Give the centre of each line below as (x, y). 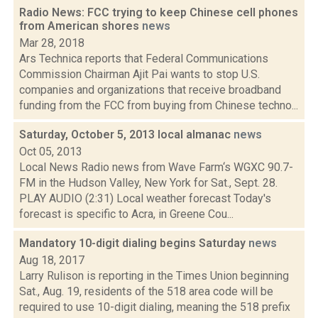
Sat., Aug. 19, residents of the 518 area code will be (146, 291)
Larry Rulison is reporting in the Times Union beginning (154, 276)
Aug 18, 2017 (52, 260)
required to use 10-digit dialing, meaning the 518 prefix (155, 307)
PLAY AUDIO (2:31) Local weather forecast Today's (145, 198)
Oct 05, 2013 (51, 152)
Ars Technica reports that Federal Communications (144, 59)
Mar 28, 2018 (52, 43)
